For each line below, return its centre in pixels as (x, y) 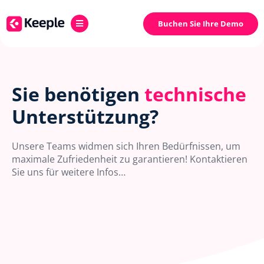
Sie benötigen (78, 94)
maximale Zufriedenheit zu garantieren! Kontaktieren (130, 159)
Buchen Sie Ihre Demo (201, 23)
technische (195, 94)
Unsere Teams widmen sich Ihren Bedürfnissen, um (126, 146)
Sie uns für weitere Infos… (69, 172)
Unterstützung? (85, 116)
